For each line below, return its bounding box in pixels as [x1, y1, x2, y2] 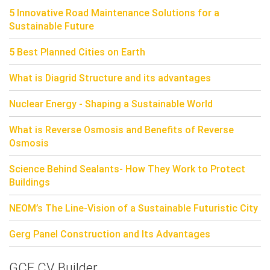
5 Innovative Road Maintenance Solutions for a [9, 7, 219, 19]
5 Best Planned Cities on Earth [9, 46, 145, 58]
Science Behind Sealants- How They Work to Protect [9, 163, 245, 175]
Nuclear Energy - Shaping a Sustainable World [9, 98, 213, 110]
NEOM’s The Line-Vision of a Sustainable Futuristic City [9, 202, 258, 215]
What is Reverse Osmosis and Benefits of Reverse [9, 124, 234, 136]
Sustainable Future [9, 20, 94, 33]
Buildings [9, 176, 50, 189]
